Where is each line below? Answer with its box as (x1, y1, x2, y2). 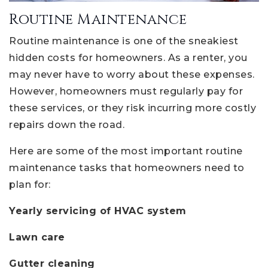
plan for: (9, 178, 51, 190)
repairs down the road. (9, 118, 124, 130)
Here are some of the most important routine (9, 145, 243, 157)
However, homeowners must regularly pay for (9, 85, 243, 97)
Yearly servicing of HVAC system (9, 205, 187, 217)
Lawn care (9, 231, 65, 243)
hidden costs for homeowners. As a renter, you (9, 51, 248, 63)
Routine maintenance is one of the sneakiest (9, 35, 239, 47)
